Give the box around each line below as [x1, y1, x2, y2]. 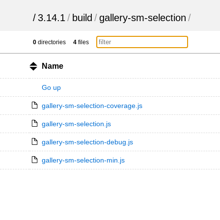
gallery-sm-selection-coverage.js [41, 102, 142, 110]
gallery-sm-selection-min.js [41, 156, 125, 164]
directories [36, 39, 66, 46]
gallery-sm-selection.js [41, 120, 111, 128]
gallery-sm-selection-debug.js [41, 138, 133, 146]
